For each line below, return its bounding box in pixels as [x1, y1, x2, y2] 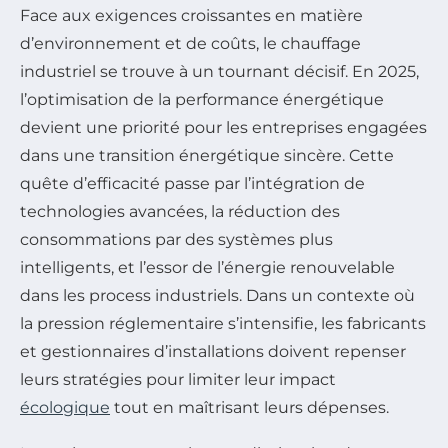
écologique [20, 398, 110, 418]
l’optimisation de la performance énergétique [20, 90, 384, 110]
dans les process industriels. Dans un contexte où [20, 286, 415, 306]
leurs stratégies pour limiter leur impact [20, 370, 336, 390]
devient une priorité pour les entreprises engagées [20, 118, 427, 138]
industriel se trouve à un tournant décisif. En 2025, [20, 62, 419, 82]
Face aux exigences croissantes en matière [20, 6, 363, 26]
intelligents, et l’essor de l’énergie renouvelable [20, 258, 395, 278]
